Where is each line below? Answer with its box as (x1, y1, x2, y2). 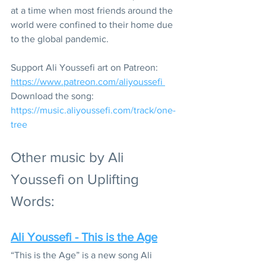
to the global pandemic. (11, 33, 111, 44)
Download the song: (11, 90, 96, 101)
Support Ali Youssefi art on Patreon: (11, 62, 160, 72)
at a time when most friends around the (11, 5, 175, 15)
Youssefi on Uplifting (11, 170, 142, 187)
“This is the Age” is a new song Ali (11, 249, 154, 260)
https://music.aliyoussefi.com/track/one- (11, 104, 176, 115)
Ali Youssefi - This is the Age (11, 230, 157, 243)
